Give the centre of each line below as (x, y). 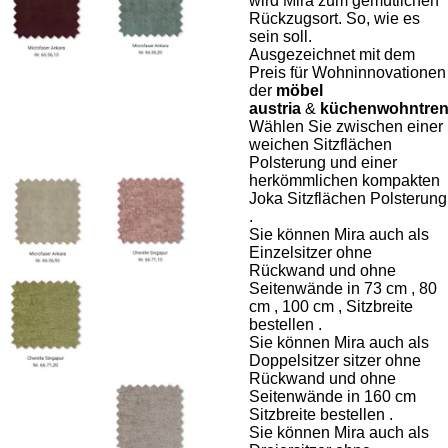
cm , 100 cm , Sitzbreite (331, 306)
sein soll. (280, 36)
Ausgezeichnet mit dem (332, 54)
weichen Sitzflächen (320, 144)
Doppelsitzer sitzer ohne (335, 360)
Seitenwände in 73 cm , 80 (343, 288)
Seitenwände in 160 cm (334, 396)
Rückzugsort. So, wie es (334, 18)
